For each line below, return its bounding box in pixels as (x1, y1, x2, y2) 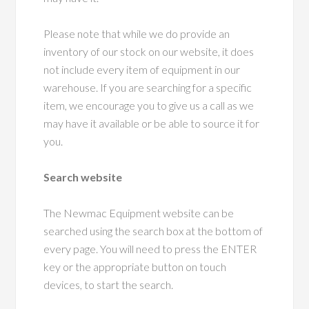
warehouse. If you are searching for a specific (43, 81, 252, 94)
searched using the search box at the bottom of (43, 224, 263, 237)
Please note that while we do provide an (43, 27, 230, 40)
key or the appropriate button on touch (43, 260, 227, 273)
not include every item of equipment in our (43, 63, 241, 76)
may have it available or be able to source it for (43, 117, 260, 130)
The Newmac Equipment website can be (43, 206, 235, 219)
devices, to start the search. (43, 278, 174, 291)
